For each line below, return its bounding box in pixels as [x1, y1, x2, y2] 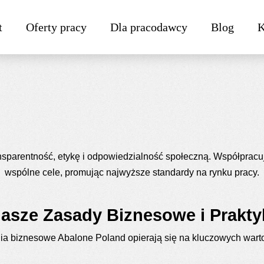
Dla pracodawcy [110, 21, 187, 34]
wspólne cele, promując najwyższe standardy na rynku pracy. [5, 167, 259, 177]
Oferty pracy [25, 21, 87, 34]
